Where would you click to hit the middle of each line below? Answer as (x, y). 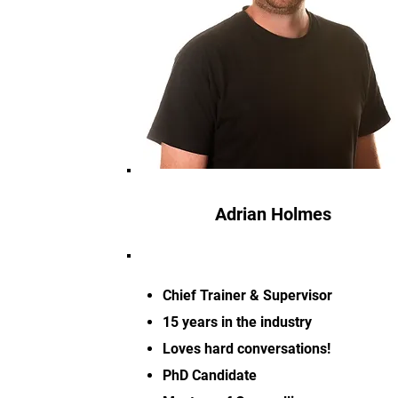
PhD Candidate (211, 375)
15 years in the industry (237, 322)
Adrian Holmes (274, 214)
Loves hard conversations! (246, 349)
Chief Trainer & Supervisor (247, 295)
